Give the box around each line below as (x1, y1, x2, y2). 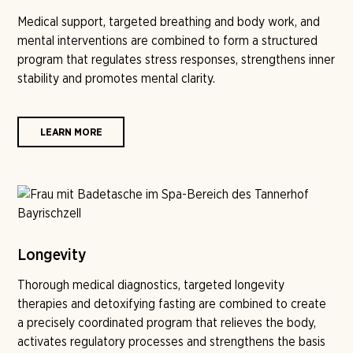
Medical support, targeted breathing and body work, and (17, 14, 321, 29)
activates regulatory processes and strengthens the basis (17, 334, 326, 349)
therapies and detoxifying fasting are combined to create (17, 296, 327, 311)
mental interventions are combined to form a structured (17, 33, 318, 48)
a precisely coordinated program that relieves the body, (17, 315, 317, 330)
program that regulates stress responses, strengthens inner (17, 52, 336, 67)
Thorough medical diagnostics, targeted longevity (17, 277, 285, 292)
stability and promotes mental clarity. (17, 71, 216, 86)
